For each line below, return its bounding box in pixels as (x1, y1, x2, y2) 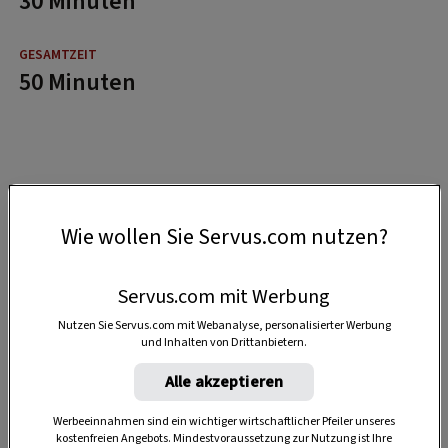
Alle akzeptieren (164, 370, 284, 393)
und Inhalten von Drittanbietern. (141, 333, 307, 351)
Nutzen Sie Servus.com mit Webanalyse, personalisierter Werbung (57, 316, 391, 334)
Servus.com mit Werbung (118, 282, 330, 311)
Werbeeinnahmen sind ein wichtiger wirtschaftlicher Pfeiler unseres (53, 412, 395, 430)
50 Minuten (19, 64, 136, 100)
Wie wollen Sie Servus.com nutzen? (60, 220, 388, 253)
